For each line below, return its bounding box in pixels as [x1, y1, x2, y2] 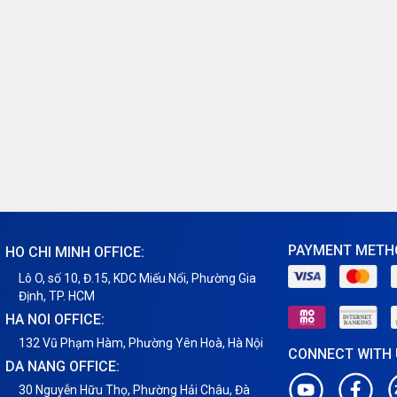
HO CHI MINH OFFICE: [5, 244, 144, 261]
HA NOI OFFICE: [5, 311, 105, 329]
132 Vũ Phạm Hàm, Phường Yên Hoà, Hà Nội [19, 336, 263, 351]
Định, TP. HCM [19, 289, 95, 304]
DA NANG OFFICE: [5, 358, 120, 376]
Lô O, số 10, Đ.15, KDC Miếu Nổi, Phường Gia [19, 271, 256, 286]
